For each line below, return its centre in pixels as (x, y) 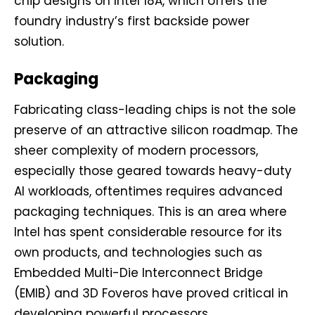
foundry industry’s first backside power (132, 21)
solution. (39, 42)
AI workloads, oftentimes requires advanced (148, 192)
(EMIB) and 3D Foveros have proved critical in (151, 294)
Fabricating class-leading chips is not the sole (155, 110)
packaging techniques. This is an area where (150, 212)
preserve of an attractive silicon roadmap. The (156, 130)
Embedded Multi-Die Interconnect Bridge (139, 273)
